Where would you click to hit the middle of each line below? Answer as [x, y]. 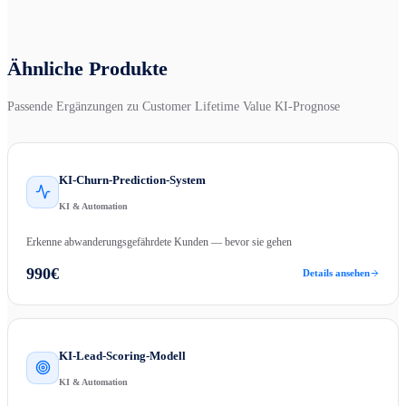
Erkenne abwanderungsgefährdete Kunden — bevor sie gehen [159, 242]
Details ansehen [336, 273]
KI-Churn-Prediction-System [132, 179]
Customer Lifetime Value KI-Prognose [241, 106]
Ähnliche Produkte [87, 68]
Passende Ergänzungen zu [75, 106]
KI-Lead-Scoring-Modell [122, 355]
